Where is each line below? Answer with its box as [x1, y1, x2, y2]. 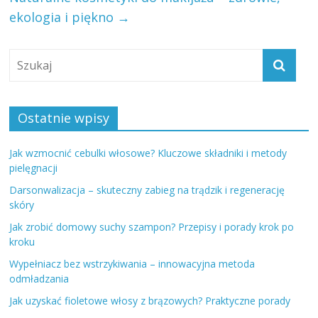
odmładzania [9, 272, 70, 286]
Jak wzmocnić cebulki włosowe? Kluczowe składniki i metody [9, 146, 287, 160]
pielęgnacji [9, 161, 58, 175]
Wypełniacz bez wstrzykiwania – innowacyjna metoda [9, 257, 256, 271]
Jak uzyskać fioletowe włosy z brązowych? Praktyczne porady [9, 294, 291, 308]
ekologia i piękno [9, 9, 118, 26]
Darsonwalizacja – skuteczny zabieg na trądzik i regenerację [9, 183, 285, 197]
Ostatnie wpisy [18, 109, 110, 127]
